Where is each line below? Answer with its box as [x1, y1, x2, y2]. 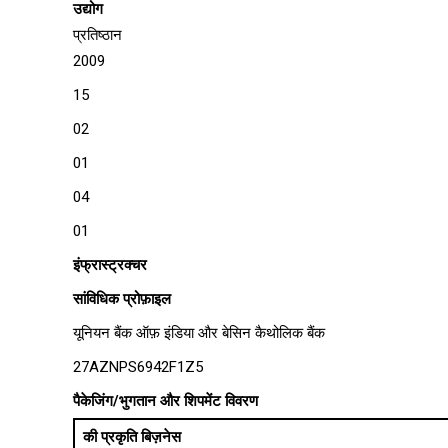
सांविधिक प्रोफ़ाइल [73, 290, 171, 308]
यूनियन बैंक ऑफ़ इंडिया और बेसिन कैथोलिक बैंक [73, 324, 325, 342]
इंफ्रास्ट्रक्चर [73, 256, 147, 274]
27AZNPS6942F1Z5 [73, 358, 203, 376]
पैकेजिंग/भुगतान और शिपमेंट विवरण [73, 392, 258, 410]
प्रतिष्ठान [73, 26, 122, 44]
